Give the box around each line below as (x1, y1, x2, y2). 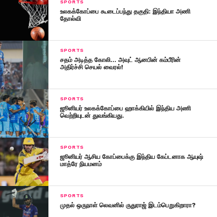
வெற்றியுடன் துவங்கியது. (60, 111, 124, 119)
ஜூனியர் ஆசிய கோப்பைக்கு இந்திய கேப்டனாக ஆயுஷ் (60, 153, 203, 160)
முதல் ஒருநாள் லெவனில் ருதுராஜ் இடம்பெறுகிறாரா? (60, 201, 196, 209)
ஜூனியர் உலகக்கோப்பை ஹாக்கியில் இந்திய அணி (60, 104, 191, 112)
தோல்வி (60, 15, 81, 22)
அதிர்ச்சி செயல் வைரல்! (60, 63, 124, 71)
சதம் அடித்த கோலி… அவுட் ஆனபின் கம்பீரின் (60, 56, 181, 63)
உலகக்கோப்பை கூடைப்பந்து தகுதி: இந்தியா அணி (60, 7, 191, 15)
